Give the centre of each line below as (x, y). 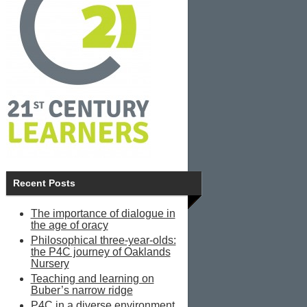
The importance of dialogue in (103, 214)
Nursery (50, 264)
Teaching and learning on (92, 279)
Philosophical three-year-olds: (103, 241)
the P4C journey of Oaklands (100, 252)
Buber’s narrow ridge (82, 291)
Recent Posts (44, 183)
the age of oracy (69, 225)
